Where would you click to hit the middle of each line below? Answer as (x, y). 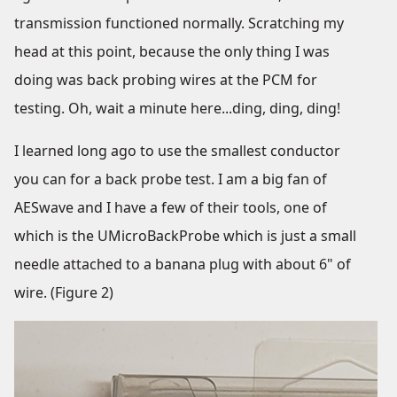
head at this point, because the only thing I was (172, 51)
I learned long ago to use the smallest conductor (177, 151)
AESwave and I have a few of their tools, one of (171, 207)
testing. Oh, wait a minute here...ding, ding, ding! (177, 108)
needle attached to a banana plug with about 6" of (183, 264)
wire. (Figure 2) (64, 292)
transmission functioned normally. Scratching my (179, 23)
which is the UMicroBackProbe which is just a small (185, 236)
